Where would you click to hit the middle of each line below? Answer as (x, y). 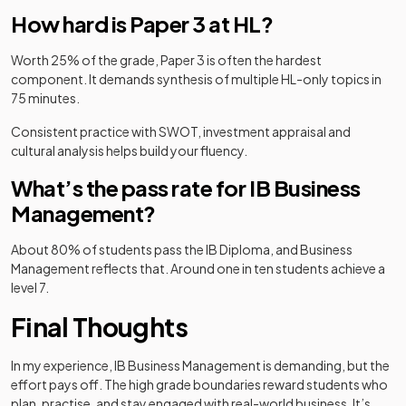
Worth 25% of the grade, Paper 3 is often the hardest (166, 60)
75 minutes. (46, 98)
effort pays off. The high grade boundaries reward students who (199, 384)
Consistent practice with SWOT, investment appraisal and (181, 131)
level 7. (31, 287)
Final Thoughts (100, 327)
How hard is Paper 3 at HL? (142, 24)
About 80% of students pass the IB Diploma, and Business (182, 249)
